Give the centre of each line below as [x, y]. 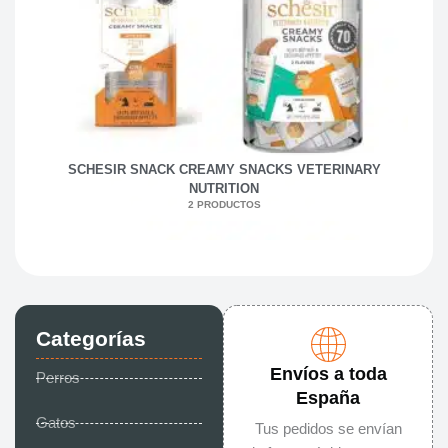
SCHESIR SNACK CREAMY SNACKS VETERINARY [224, 169]
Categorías [90, 339]
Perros [57, 378]
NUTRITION [224, 188]
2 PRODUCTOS [224, 204]
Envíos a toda [328, 374]
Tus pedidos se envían [328, 429]
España [328, 398]
